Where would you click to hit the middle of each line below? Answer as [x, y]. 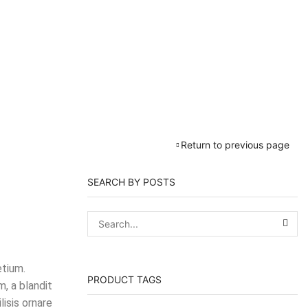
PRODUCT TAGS [124, 279]
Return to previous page [235, 144]
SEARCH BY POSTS [131, 182]
